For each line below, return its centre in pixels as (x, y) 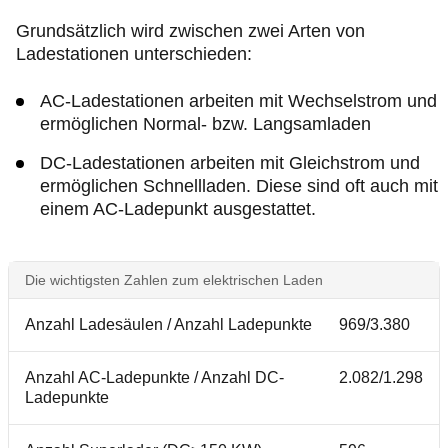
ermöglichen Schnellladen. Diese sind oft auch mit (239, 185)
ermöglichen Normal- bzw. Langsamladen (205, 123)
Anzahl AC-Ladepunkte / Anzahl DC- (154, 377)
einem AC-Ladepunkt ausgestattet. (178, 208)
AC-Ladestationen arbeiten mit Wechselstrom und (238, 100)
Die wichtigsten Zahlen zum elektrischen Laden (174, 279)
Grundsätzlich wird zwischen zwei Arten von (190, 30)
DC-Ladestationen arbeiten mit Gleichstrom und (230, 162)
